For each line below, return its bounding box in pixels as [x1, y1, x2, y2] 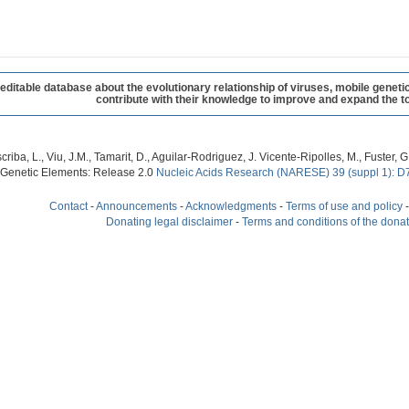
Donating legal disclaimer [106, 215, 233, 227]
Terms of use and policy [286, 200, 403, 212]
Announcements [96, 200, 177, 212]
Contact [49, 200, 88, 212]
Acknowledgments [185, 200, 277, 212]
